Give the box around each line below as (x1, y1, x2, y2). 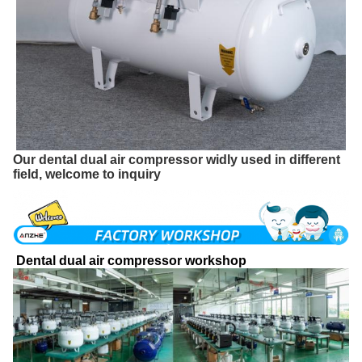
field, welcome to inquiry (13, 167, 161, 182)
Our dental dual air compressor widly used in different (13, 153, 340, 167)
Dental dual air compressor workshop (13, 254, 246, 268)
